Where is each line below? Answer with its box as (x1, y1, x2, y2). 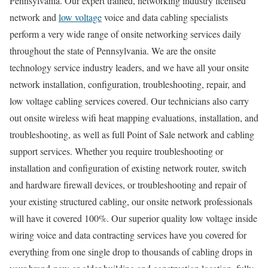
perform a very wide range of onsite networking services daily (10, 27, 241, 40)
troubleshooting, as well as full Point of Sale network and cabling (10, 127, 254, 141)
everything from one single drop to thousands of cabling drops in (10, 245, 252, 258)
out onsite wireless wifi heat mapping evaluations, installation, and (10, 111, 258, 124)
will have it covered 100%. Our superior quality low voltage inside (10, 211, 257, 224)
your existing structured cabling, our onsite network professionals (10, 194, 252, 208)
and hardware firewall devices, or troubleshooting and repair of (10, 178, 246, 191)
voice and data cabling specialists (102, 10, 228, 23)
